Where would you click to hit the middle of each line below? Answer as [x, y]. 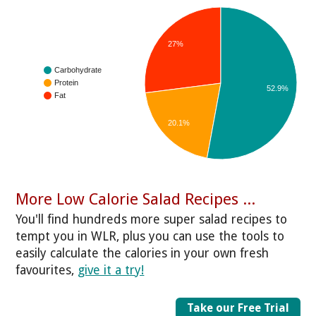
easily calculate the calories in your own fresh [142, 254]
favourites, [47, 271]
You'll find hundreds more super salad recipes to [152, 220]
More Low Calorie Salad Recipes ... [136, 199]
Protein [67, 83]
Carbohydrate [78, 70]
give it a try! [111, 271]
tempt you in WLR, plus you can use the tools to [150, 237]
